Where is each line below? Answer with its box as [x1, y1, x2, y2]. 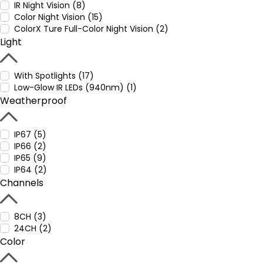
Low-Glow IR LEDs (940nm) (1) [14, 82, 137, 93]
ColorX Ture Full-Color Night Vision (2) [14, 23, 168, 35]
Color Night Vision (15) [14, 11, 103, 23]
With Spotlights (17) [14, 70, 94, 82]
